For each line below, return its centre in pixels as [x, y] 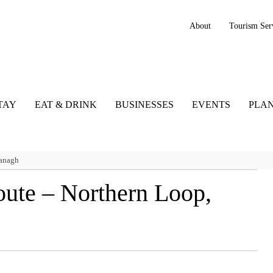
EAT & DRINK [66, 105]
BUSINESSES [144, 105]
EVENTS [211, 105]
